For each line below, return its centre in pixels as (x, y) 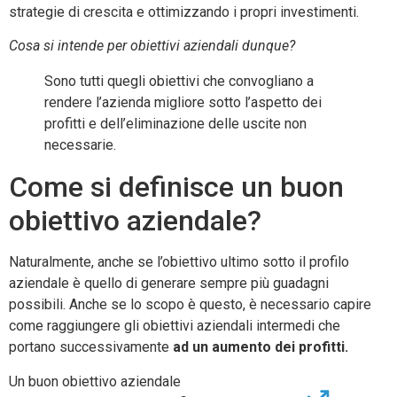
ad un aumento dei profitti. (261, 347)
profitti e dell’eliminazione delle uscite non (175, 124)
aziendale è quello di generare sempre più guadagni (169, 284)
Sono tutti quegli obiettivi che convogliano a (179, 82)
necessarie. (80, 145)
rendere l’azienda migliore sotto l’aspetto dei (183, 103)
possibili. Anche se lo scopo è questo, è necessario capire (190, 305)
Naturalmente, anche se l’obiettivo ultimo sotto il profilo (179, 262)
